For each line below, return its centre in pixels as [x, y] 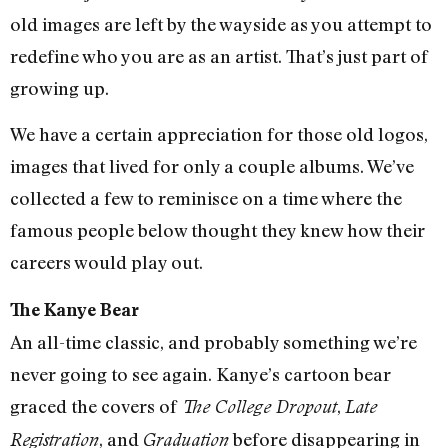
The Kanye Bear [74, 309]
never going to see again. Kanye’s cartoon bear [200, 373]
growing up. [59, 88]
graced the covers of [95, 405]
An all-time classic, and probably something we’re [213, 341]
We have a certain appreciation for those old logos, [219, 134]
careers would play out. [106, 262]
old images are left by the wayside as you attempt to [221, 24]
